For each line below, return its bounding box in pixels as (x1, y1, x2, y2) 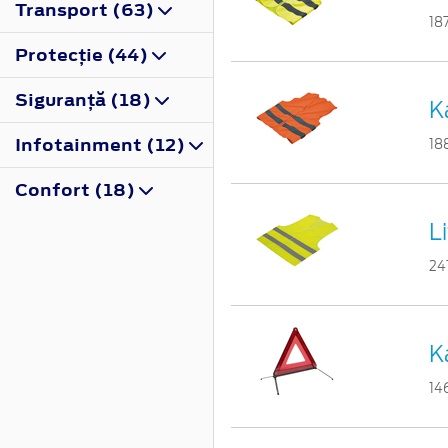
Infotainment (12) (15, 132, 189, 157)
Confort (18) (15, 177, 139, 202)
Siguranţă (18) (15, 87, 155, 112)
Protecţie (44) (15, 42, 152, 67)
